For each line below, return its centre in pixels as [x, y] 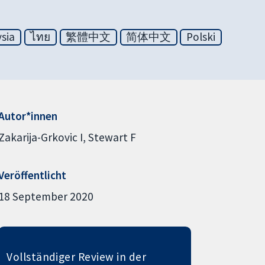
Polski [201, 37]
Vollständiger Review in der [77, 256]
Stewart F [112, 137]
